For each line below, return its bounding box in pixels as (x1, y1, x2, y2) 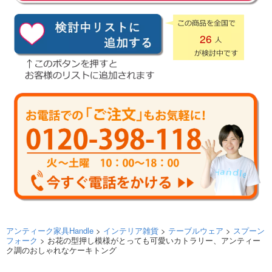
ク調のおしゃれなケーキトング (6, 243, 117, 256)
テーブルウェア (168, 224, 223, 236)
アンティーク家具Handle (6, 224, 93, 236)
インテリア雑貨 (103, 224, 158, 236)
